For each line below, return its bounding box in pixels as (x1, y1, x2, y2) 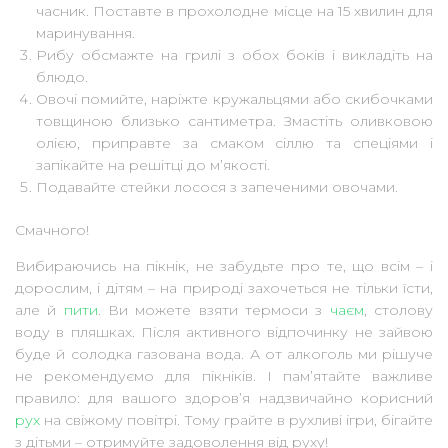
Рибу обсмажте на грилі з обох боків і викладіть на (36, 45, 433, 64)
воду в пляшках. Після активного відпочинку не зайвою (15, 322, 433, 341)
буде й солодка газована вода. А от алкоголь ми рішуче (15, 344, 433, 363)
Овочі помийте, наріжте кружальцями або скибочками (36, 89, 433, 108)
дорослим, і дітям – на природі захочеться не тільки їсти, (15, 278, 433, 297)
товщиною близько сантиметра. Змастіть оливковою (36, 111, 433, 130)
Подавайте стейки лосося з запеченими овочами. (36, 177, 398, 196)
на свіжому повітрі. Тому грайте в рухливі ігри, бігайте (40, 410, 433, 429)
